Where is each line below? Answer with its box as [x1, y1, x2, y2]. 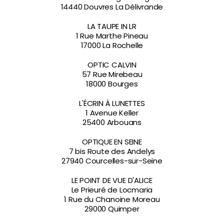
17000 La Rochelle [80, 40, 143, 50]
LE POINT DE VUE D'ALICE [71, 175, 153, 185]
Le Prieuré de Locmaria [71, 184, 153, 195]
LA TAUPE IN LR [87, 21, 137, 31]
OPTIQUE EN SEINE [82, 136, 142, 147]
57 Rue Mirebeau [81, 69, 142, 79]
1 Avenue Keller [85, 107, 138, 118]
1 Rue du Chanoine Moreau [64, 194, 160, 204]
